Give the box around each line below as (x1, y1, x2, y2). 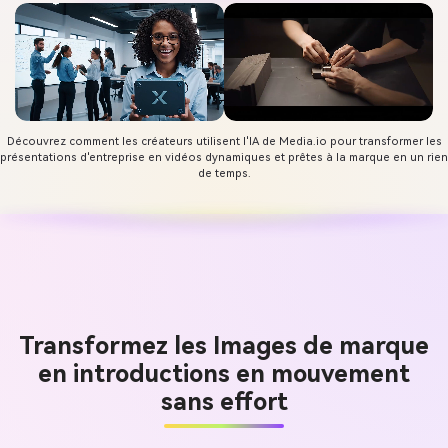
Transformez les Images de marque (19, 332, 429, 361)
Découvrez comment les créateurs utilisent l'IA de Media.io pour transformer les (6, 134, 442, 148)
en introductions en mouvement (38, 360, 410, 389)
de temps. (197, 166, 251, 180)
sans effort (160, 388, 288, 417)
